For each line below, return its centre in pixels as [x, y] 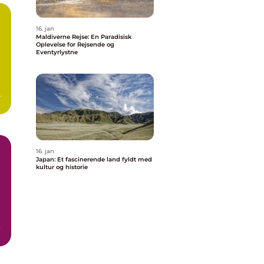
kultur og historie [62, 167]
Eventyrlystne [57, 52]
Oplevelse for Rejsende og [75, 44]
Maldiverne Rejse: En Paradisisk [84, 37]
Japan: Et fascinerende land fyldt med [94, 159]
